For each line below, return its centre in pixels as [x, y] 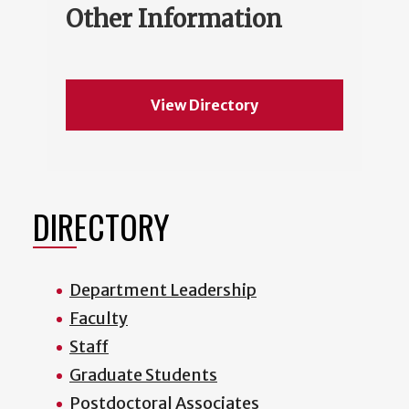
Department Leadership [163, 290]
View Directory [204, 105]
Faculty [99, 319]
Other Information [174, 19]
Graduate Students [143, 375]
